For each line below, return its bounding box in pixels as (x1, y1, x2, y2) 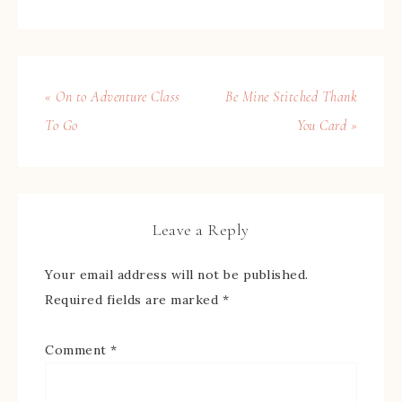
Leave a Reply (153, 219, 249, 240)
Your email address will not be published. (45, 266, 309, 283)
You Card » (297, 116, 357, 135)
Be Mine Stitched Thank (225, 87, 357, 106)
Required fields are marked (45, 291, 223, 308)
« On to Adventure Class (45, 87, 180, 106)
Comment (45, 341, 110, 358)
